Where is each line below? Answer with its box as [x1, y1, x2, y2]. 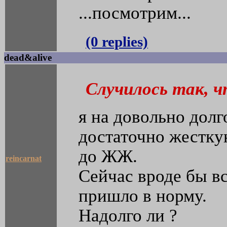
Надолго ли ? [79, 206, 177, 225]
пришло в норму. [79, 186, 207, 206]
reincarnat [6, 154, 42, 163]
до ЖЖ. [79, 146, 137, 166]
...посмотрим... [79, 3, 191, 23]
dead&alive [4, 52, 52, 63]
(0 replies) [86, 33, 148, 50]
